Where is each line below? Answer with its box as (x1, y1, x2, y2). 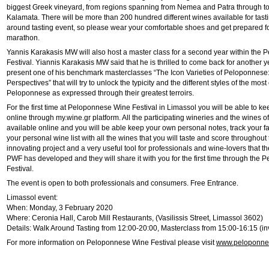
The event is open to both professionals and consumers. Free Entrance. (7, 179, 238, 187)
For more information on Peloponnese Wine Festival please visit (7, 238, 216, 247)
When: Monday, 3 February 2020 (7, 204, 113, 212)
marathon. (7, 34, 40, 42)
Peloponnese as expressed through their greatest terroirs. (7, 89, 194, 97)
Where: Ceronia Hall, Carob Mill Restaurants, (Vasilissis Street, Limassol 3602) (7, 214, 263, 222)
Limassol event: (7, 193, 58, 202)
